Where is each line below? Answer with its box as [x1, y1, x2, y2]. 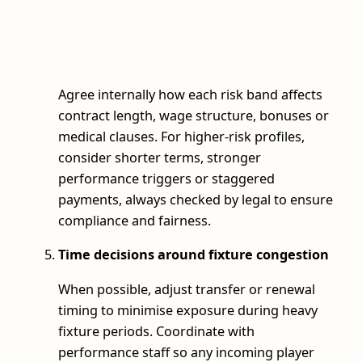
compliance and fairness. [58, 212, 211, 230]
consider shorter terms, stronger [58, 149, 261, 167]
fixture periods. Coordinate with [58, 322, 255, 340]
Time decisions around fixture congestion [58, 246, 329, 264]
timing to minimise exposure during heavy [58, 301, 318, 319]
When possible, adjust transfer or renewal [58, 280, 315, 298]
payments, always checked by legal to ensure [58, 191, 333, 209]
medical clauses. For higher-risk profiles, [58, 128, 305, 146]
